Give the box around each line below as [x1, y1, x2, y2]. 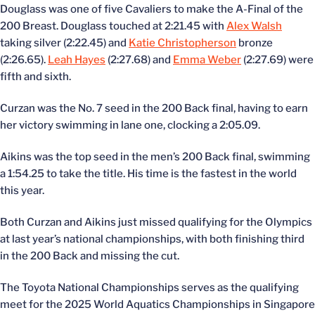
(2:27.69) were [241, 53, 314, 66]
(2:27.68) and [105, 53, 173, 66]
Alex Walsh [226, 20, 282, 32]
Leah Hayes [48, 53, 105, 66]
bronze [236, 37, 273, 49]
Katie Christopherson [129, 37, 236, 49]
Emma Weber [173, 53, 241, 66]
